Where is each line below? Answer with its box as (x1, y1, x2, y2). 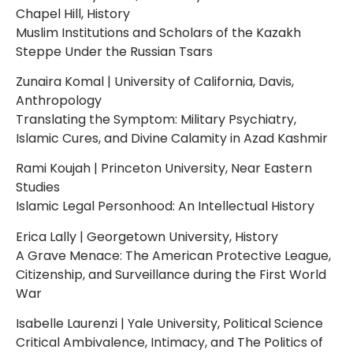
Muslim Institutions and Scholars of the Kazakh (16, 23, 301, 42)
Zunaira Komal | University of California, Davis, (16, 72, 294, 91)
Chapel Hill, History (16, 4, 130, 23)
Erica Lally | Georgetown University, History (16, 227, 278, 246)
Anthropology (16, 91, 102, 110)
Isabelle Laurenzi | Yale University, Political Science (16, 314, 323, 333)
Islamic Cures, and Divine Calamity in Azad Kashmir (16, 128, 328, 147)
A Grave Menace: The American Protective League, (16, 246, 331, 265)
